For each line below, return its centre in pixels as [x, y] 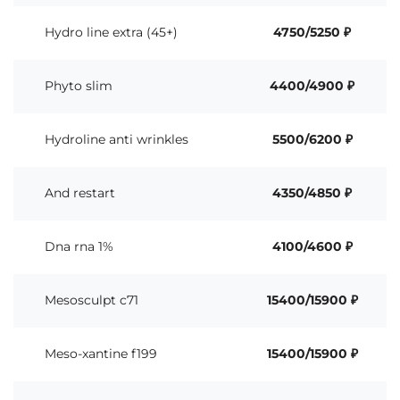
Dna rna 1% [79, 246]
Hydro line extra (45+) [111, 32]
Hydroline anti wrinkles [117, 139]
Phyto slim [79, 86]
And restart [80, 193]
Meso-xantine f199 [101, 354]
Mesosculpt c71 [92, 300]
